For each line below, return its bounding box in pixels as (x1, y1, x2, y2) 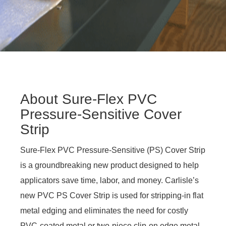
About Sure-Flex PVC (20, 91, 157, 107)
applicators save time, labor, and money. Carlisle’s (20, 176, 199, 185)
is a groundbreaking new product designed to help (20, 161, 199, 169)
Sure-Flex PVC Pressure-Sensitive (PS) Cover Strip (20, 146, 205, 154)
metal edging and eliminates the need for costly (20, 206, 188, 215)
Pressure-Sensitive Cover (20, 106, 182, 122)
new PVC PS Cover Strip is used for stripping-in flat (20, 191, 203, 200)
